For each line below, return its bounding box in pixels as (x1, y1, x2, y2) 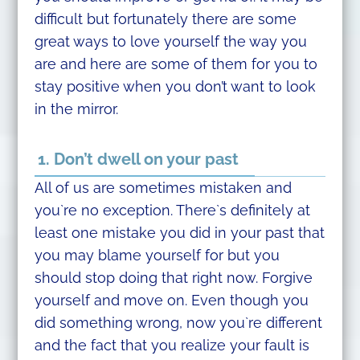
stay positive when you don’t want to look (34, 77, 316, 95)
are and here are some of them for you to (34, 55, 317, 72)
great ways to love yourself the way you (34, 32, 307, 50)
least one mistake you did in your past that (34, 224, 325, 242)
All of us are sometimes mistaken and (34, 179, 292, 197)
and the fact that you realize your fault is (34, 337, 309, 354)
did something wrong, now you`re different (34, 314, 322, 332)
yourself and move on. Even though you (34, 292, 309, 309)
